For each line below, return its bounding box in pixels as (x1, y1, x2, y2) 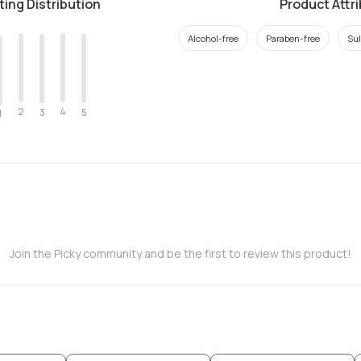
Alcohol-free (187, 31, 239, 44)
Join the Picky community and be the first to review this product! (10, 246, 351, 261)
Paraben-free (265, 31, 320, 44)
